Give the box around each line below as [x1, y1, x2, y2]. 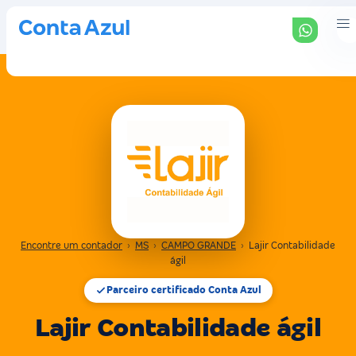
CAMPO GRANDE [161, 240, 236, 251]
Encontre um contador [21, 240, 122, 251]
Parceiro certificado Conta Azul [106, 284, 261, 296]
